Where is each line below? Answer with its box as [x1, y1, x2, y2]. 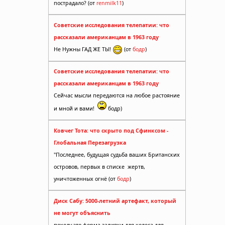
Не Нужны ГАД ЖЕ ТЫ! [54, 45, 113, 53]
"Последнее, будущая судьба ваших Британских [54, 151, 180, 158]
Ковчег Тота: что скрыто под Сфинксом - [54, 127, 168, 134]
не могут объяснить [54, 209, 110, 216]
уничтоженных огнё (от [54, 175, 117, 182]
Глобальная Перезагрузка [54, 139, 126, 146]
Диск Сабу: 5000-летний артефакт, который [54, 197, 176, 204]
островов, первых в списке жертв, [54, 163, 145, 170]
